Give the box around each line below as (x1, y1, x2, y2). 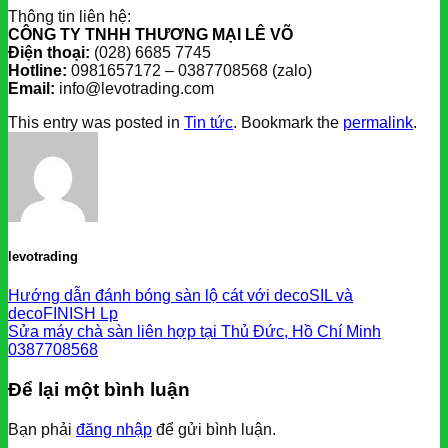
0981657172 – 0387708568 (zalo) (67, 61, 312, 79)
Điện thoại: (8, 43, 90, 61)
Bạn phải (8, 420, 76, 438)
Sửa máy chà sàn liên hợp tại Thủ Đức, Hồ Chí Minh (8, 323, 381, 341)
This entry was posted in (8, 113, 184, 131)
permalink (343, 113, 413, 131)
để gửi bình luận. (152, 420, 276, 438)
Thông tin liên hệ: (8, 7, 131, 25)
